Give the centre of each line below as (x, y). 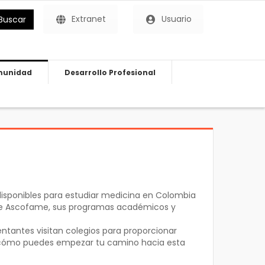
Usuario (177, 19)
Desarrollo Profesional (110, 72)
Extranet (89, 19)
